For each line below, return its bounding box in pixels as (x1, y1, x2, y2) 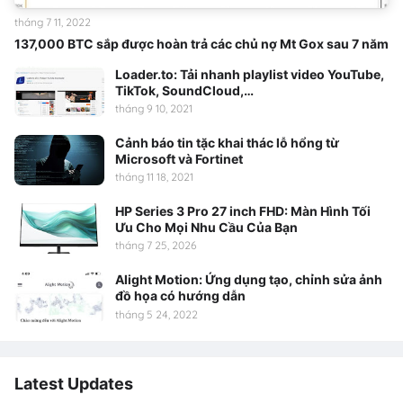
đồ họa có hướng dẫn (115, 288, 246, 304)
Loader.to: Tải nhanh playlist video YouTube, (115, 66, 384, 82)
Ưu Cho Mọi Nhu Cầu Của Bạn (115, 219, 298, 236)
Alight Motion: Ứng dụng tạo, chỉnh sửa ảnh (115, 272, 382, 288)
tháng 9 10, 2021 (115, 101, 193, 115)
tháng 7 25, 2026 (115, 238, 196, 253)
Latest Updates (14, 373, 133, 393)
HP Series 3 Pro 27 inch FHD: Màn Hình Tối (115, 203, 371, 219)
